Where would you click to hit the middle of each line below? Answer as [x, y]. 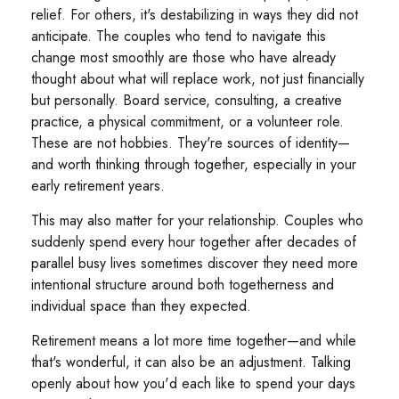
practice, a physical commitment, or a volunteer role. [187, 122]
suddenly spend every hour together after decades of [194, 242]
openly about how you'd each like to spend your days [193, 384]
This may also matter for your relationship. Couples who [197, 221]
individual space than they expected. [141, 306]
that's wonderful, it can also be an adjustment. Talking [191, 362]
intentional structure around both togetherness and [183, 285]
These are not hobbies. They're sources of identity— [191, 143]
